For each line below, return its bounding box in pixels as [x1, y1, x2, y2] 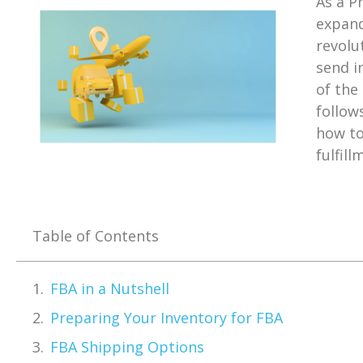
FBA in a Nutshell [50, 279, 169, 299]
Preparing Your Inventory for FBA [50, 308, 283, 328]
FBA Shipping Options [50, 337, 204, 357]
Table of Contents [32, 226, 159, 246]
